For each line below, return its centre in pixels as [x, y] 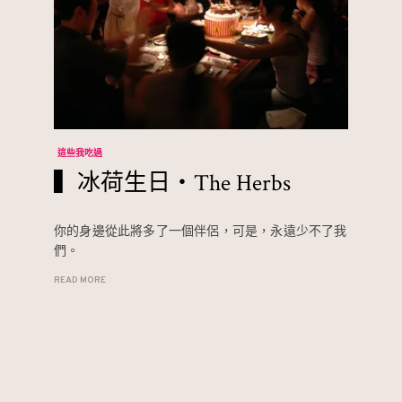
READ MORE [80, 280]
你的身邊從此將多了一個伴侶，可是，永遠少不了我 [201, 232]
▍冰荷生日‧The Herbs [172, 183]
